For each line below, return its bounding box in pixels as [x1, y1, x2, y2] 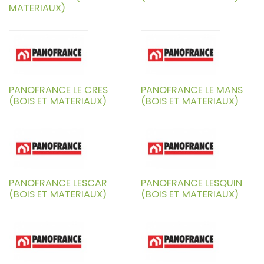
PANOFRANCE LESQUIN [141, 176, 242, 190]
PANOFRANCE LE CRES [9, 82, 108, 97]
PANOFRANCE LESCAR [9, 176, 107, 190]
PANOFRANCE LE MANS [141, 82, 243, 97]
